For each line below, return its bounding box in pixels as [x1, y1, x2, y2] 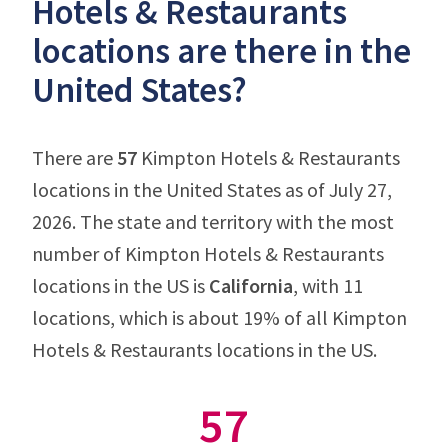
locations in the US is [32, 273, 209, 298]
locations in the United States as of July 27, [32, 177, 392, 202]
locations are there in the [32, 29, 411, 73]
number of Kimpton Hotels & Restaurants [32, 241, 384, 266]
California [209, 273, 293, 298]
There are [32, 145, 117, 170]
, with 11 [293, 273, 363, 298]
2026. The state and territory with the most [32, 209, 394, 234]
